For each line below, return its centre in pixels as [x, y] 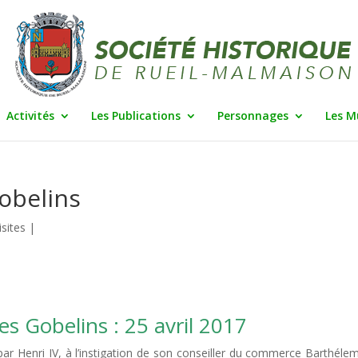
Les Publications [135, 115]
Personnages [253, 115]
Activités [30, 115]
